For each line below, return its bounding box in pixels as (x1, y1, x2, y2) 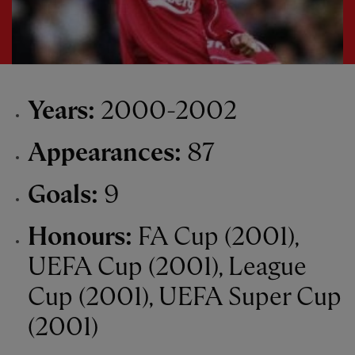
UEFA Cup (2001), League (28, 254, 307, 281)
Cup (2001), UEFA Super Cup (28, 284, 342, 311)
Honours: (28, 223, 138, 250)
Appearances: (28, 139, 187, 166)
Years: (28, 97, 101, 124)
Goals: (28, 181, 104, 208)
